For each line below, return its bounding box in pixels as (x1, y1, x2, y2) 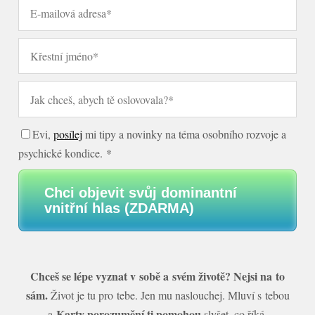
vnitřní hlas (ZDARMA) (44, 200, 195, 216)
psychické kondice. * (18, 145, 112, 160)
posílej (53, 126, 83, 141)
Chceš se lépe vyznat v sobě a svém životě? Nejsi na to (30, 267, 285, 284)
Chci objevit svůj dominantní (44, 184, 238, 200)
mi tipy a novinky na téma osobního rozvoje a (82, 126, 287, 141)
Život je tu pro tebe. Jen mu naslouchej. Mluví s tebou (47, 287, 290, 302)
